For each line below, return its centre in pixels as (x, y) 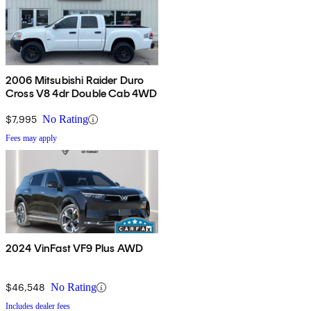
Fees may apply (31, 138)
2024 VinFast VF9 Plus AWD (74, 249)
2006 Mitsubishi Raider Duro (75, 81)
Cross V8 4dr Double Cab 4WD (82, 94)
